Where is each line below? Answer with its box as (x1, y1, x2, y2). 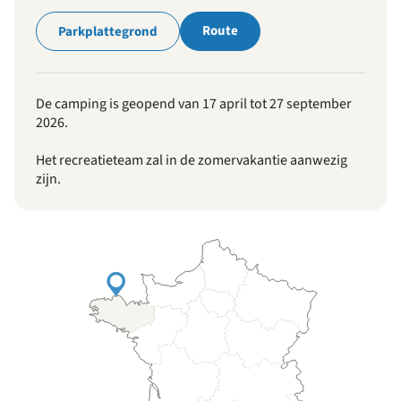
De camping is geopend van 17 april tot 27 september (36, 94, 352, 114)
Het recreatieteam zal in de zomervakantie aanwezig (36, 150, 347, 170)
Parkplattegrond (58, 21, 158, 41)
